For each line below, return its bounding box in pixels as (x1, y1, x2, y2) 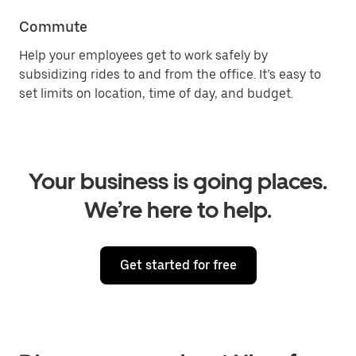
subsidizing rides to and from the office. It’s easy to (19, 67, 321, 83)
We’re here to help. (84, 196, 272, 224)
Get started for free (119, 257, 237, 273)
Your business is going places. (29, 168, 327, 195)
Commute (19, 18, 87, 36)
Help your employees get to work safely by (19, 48, 268, 64)
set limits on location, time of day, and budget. (19, 86, 293, 102)
